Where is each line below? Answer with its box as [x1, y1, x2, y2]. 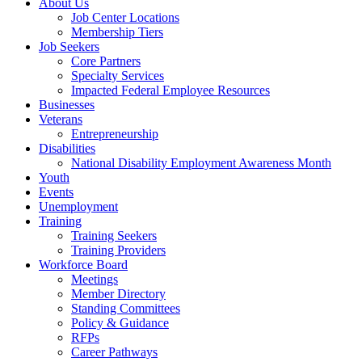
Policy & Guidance [71, 316, 169, 330]
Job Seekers [39, 40, 99, 53]
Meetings [71, 272, 118, 286]
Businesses [39, 98, 95, 112]
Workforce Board [39, 258, 128, 271]
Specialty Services [71, 69, 164, 82]
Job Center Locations [71, 11, 179, 24]
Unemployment [39, 200, 118, 213]
